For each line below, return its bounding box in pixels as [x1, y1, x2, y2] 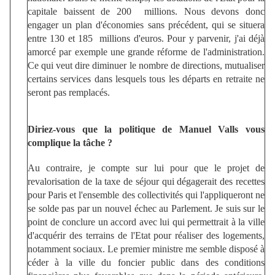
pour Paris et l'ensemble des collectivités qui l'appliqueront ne [28, 189, 265, 200]
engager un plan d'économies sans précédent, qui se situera [28, 19, 265, 30]
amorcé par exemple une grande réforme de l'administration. [28, 46, 265, 57]
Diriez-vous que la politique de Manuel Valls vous [28, 123, 265, 134]
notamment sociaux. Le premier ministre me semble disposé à [28, 243, 265, 254]
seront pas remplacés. [28, 87, 110, 98]
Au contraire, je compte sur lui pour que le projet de [28, 162, 265, 173]
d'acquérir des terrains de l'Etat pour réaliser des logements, [28, 230, 265, 241]
